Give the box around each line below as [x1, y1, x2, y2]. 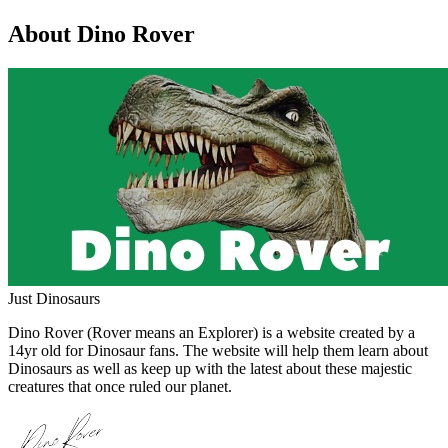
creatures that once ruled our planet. [8, 378, 232, 396]
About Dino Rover [8, 21, 195, 48]
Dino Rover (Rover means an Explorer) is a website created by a [8, 324, 415, 342]
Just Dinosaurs [8, 290, 100, 308]
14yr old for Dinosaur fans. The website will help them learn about [8, 342, 428, 360]
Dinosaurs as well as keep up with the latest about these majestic [8, 360, 412, 378]
